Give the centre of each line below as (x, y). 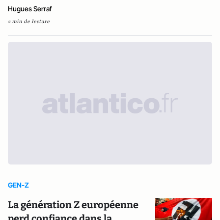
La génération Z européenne (73, 205)
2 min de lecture (29, 21)
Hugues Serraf (30, 9)
